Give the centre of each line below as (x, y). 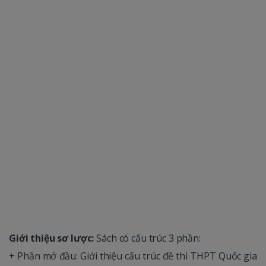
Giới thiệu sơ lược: (52, 238)
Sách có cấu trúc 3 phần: (147, 238)
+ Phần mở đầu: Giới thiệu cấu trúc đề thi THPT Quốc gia (133, 256)
